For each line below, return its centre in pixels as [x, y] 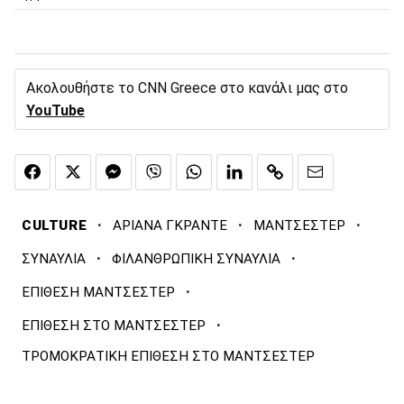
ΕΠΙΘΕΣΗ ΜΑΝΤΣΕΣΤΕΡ [98, 292]
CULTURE [55, 225]
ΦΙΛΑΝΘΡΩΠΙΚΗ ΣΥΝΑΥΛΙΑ [196, 258]
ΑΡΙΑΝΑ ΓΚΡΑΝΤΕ [170, 225]
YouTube [55, 111]
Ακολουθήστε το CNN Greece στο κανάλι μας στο [187, 88]
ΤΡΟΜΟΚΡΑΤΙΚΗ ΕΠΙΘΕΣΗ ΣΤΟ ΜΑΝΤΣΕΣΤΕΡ [168, 356]
